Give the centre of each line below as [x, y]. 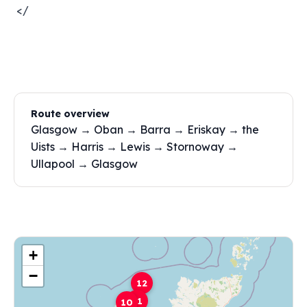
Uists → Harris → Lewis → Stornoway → [134, 147]
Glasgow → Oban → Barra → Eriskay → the [145, 130]
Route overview [70, 114]
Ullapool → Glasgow [84, 164]
